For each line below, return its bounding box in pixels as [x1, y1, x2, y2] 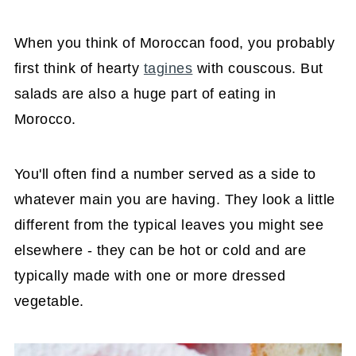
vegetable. [14, 292, 84, 309]
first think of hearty [14, 60, 144, 76]
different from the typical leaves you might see [14, 216, 324, 233]
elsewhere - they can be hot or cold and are [14, 242, 307, 258]
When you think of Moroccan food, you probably [14, 34, 335, 51]
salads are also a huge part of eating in [14, 85, 277, 102]
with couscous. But [192, 60, 323, 76]
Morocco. [14, 110, 76, 127]
